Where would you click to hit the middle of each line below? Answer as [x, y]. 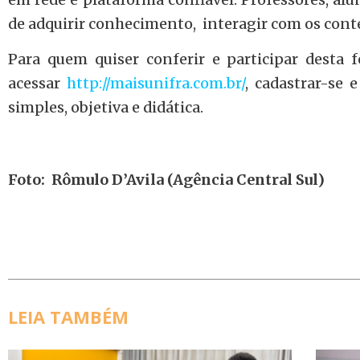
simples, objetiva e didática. [106, 107]
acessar [37, 83]
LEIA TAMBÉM [68, 316]
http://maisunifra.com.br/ [156, 83]
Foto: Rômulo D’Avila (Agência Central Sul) [166, 179]
